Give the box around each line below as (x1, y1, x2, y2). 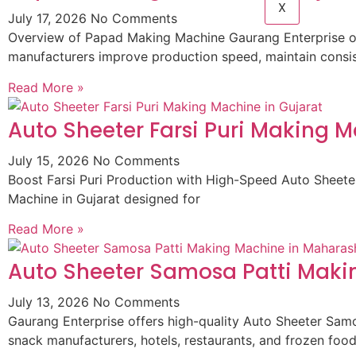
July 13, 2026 (8, 294, 93, 311)
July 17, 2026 (8, 10, 91, 27)
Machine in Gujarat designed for (8, 190, 200, 207)
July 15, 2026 (8, 152, 93, 168)
